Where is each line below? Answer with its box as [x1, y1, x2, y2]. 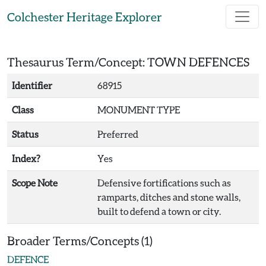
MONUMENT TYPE [97, 104, 180, 115]
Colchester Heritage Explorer [7, 9, 162, 24]
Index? [12, 153, 40, 164]
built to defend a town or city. [97, 205, 221, 217]
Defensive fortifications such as [97, 177, 231, 188]
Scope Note [12, 177, 58, 188]
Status [12, 128, 39, 140]
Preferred [97, 128, 138, 140]
